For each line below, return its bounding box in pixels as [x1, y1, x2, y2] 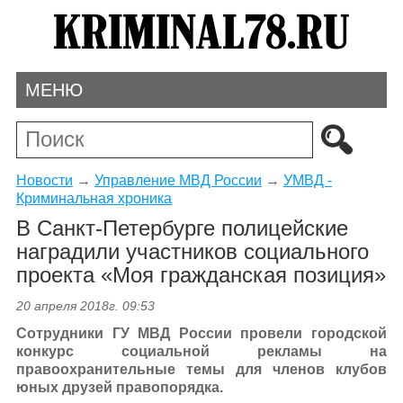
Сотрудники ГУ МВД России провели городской [15, 326, 388, 342]
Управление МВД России [94, 172, 262, 188]
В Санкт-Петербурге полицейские [15, 216, 348, 241]
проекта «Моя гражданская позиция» [15, 263, 386, 288]
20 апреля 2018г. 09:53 [15, 299, 155, 314]
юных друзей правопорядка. [15, 380, 223, 396]
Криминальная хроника [15, 190, 172, 206]
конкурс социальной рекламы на [15, 344, 388, 360]
